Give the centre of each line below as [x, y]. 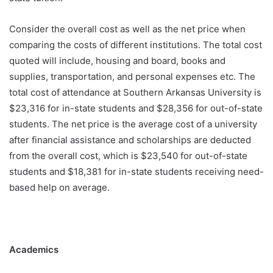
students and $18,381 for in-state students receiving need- [136, 172]
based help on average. [61, 188]
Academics [35, 250]
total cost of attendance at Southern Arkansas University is [135, 93]
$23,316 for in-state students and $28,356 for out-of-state [136, 108]
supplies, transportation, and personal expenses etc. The [132, 77]
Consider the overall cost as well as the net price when [127, 29]
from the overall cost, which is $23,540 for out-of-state [128, 156]
